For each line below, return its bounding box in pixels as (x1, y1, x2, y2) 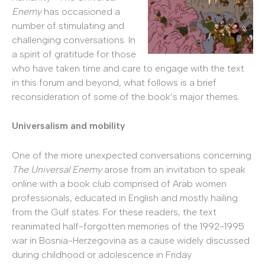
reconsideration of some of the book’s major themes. (12, 91, 240, 102)
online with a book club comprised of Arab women (12, 177, 227, 189)
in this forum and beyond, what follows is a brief (12, 76, 216, 88)
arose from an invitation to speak (104, 163, 245, 175)
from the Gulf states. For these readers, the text (12, 206, 216, 218)
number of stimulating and (12, 20, 124, 31)
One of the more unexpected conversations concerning (12, 149, 251, 161)
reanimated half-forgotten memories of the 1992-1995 (12, 220, 244, 232)
